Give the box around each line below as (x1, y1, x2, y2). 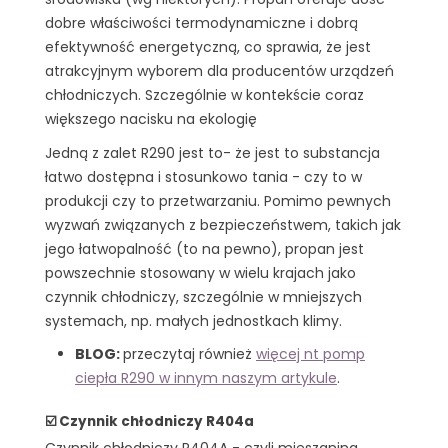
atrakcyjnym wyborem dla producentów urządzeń (45, 61, 394, 81)
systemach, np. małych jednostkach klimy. (45, 310, 342, 331)
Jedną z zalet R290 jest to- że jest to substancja (45, 142, 380, 163)
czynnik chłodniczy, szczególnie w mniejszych (45, 286, 362, 307)
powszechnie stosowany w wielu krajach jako (45, 262, 356, 283)
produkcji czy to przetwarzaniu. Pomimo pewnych (45, 190, 391, 211)
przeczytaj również (123, 344, 256, 365)
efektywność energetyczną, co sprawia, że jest (45, 37, 371, 57)
